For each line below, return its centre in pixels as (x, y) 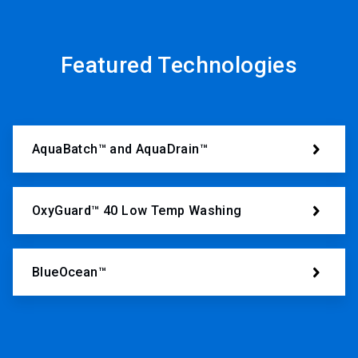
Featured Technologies (179, 66)
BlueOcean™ (69, 272)
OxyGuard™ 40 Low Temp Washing (137, 210)
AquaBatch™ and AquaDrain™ (120, 149)
